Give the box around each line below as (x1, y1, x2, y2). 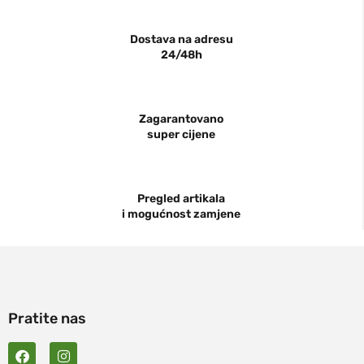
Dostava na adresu (129, 32, 233, 47)
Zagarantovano (139, 112, 223, 127)
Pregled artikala (137, 192, 225, 206)
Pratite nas (8, 310, 86, 328)
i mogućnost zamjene (122, 207, 240, 222)
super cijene (147, 128, 215, 142)
